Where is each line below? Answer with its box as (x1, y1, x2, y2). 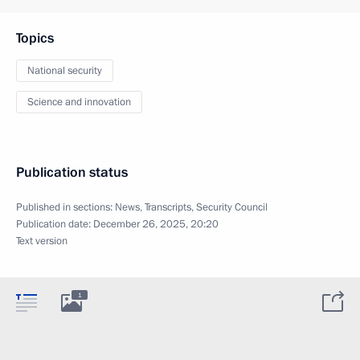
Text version (16, 234, 67, 248)
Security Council (196, 200, 268, 215)
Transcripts (145, 200, 191, 215)
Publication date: (16, 217, 93, 231)
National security (27, 63, 102, 78)
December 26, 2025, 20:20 (93, 217, 219, 231)
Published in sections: (16, 200, 115, 215)
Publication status (16, 163, 128, 182)
